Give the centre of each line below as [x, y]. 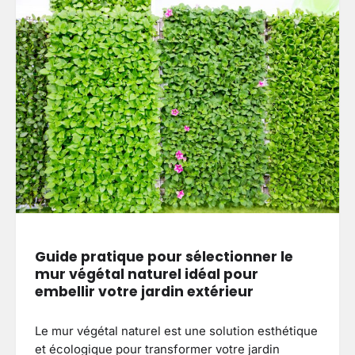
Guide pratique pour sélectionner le [164, 256]
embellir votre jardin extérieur [144, 291]
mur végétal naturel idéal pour [147, 274]
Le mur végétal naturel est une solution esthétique [176, 332]
